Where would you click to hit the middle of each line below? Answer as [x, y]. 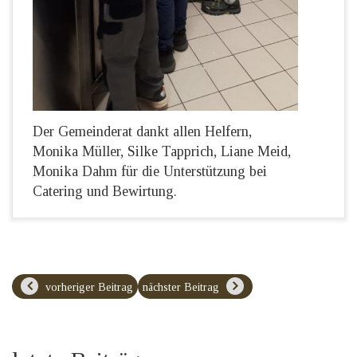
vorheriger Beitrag [88, 287]
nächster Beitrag [182, 287]
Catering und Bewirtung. [105, 191]
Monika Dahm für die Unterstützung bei [150, 171]
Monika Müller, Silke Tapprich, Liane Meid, [162, 151]
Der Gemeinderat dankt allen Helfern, [142, 131]
